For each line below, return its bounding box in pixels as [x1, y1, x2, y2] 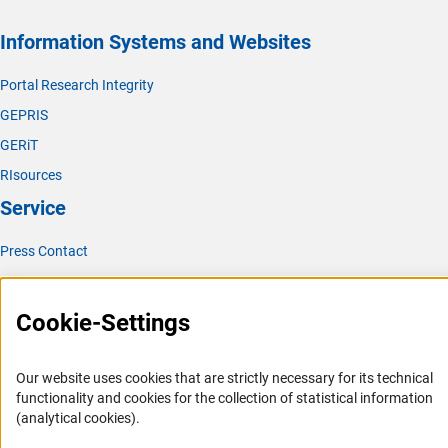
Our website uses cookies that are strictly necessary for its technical [16, 370, 433, 386]
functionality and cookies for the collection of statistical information [16, 390, 433, 406]
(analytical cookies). [16, 410, 140, 426]
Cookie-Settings [16, 309, 190, 337]
